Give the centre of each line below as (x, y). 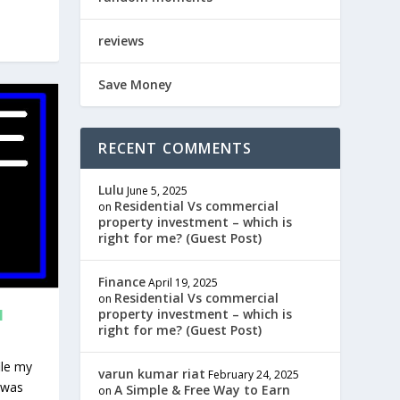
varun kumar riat (152, 374)
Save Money (136, 84)
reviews (121, 41)
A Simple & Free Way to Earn (203, 390)
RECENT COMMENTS (175, 148)
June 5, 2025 (158, 191)
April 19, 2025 (183, 283)
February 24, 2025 (254, 375)
